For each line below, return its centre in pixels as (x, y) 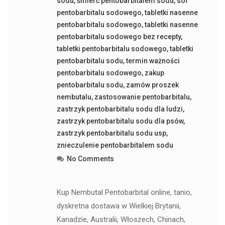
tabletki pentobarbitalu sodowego (111, 49)
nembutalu (74, 97)
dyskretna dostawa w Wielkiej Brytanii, (119, 206)
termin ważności (153, 61)
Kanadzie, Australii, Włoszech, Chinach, (121, 219)
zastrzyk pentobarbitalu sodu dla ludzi (120, 109)
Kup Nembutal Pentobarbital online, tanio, (124, 192)
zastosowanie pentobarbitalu (142, 97)
